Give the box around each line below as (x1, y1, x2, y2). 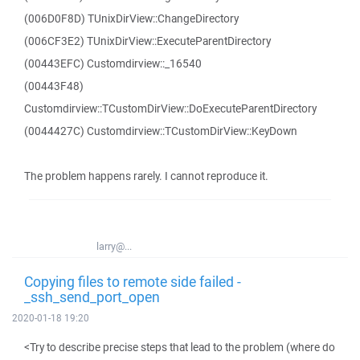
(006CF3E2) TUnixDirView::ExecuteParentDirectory (24, 34, 271, 48)
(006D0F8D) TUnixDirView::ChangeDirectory (24, 11, 239, 26)
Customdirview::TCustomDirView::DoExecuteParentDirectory (24, 101, 317, 116)
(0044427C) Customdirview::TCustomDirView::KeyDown (24, 124, 297, 138)
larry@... (96, 239, 132, 253)
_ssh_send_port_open (24, 287, 160, 306)
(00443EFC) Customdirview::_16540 (24, 56, 202, 71)
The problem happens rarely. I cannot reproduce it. (24, 169, 268, 183)
